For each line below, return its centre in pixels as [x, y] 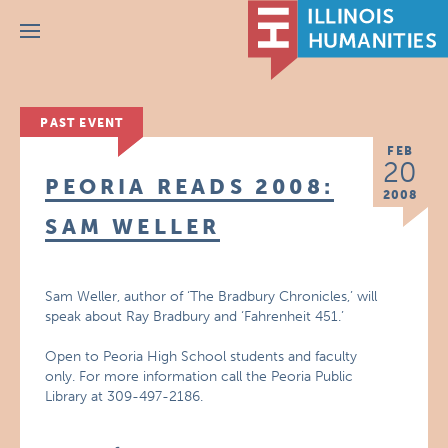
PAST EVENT [82, 123]
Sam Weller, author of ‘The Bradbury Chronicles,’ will [211, 296]
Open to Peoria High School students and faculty [201, 356]
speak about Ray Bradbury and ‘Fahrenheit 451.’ [195, 316]
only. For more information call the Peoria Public [199, 376]
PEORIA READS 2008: [189, 186]
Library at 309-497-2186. [124, 396]
